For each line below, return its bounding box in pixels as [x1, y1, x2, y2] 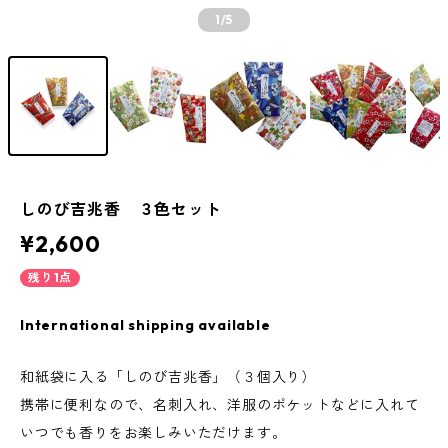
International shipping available [20, 316, 271, 334]
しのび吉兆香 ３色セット [20, 199, 222, 219]
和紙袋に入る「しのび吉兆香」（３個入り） [20, 368, 316, 386]
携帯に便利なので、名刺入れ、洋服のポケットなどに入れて [20, 396, 420, 414]
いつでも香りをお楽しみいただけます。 [20, 424, 287, 442]
